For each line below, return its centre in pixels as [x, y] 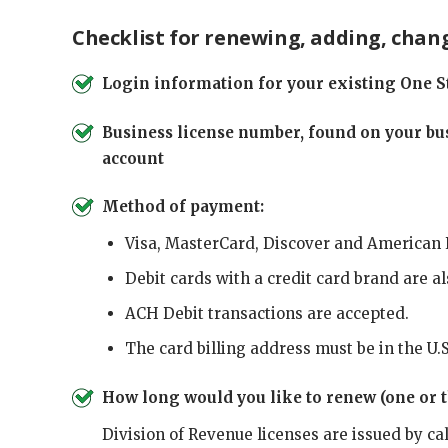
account [133, 158]
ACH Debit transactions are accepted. [266, 314]
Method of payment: [183, 206]
